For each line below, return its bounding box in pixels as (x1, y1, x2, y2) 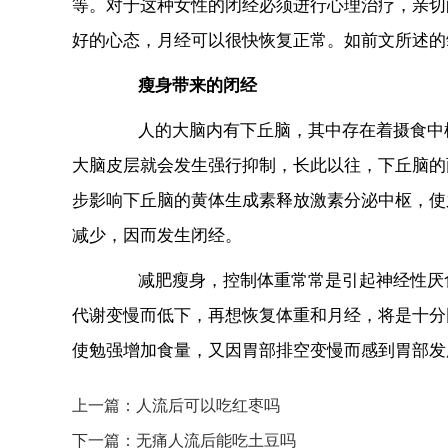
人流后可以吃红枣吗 (136, 397, 280, 415)
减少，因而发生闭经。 (72, 226, 242, 246)
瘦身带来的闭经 (138, 76, 257, 96)
